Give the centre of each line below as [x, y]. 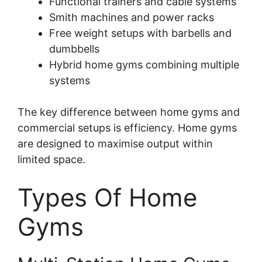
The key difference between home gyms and [129, 112]
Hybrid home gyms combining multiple [144, 65]
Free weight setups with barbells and [140, 33]
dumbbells [74, 49]
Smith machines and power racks [132, 18]
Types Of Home [107, 198]
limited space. [51, 160]
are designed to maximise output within [115, 144]
